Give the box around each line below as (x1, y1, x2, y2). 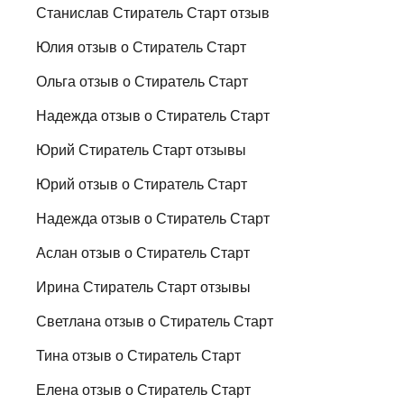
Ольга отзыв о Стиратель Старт (36, 73, 249, 89)
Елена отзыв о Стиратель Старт (36, 381, 252, 398)
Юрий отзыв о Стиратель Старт (36, 176, 248, 192)
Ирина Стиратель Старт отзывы (36, 279, 252, 295)
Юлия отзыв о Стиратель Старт (36, 39, 247, 55)
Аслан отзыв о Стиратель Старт (36, 244, 251, 261)
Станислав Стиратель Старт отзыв (36, 5, 271, 21)
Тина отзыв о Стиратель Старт (36, 347, 242, 363)
